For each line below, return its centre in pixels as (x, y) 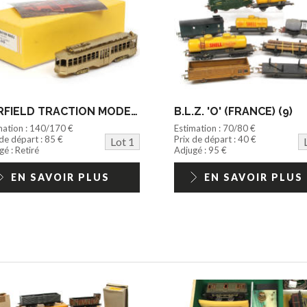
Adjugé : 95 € (200, 150)
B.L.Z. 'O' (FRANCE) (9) (233, 111)
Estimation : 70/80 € (214, 128)
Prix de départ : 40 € (215, 139)
